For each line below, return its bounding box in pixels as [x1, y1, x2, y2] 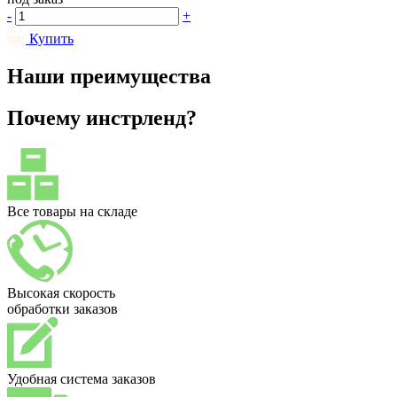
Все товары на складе [7, 204, 137, 220]
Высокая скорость [7, 285, 115, 301]
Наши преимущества [7, 65, 211, 89]
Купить [29, 31, 74, 47]
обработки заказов [7, 301, 118, 317]
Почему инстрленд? [7, 106, 197, 130]
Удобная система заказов [7, 371, 156, 387]
